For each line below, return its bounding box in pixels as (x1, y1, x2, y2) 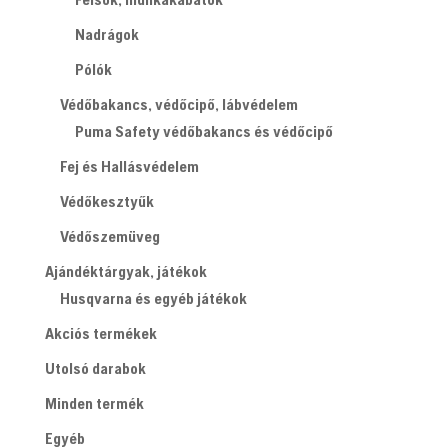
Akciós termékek (44, 324, 157, 342)
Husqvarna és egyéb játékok (59, 289, 247, 307)
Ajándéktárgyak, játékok (44, 262, 207, 280)
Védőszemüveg (59, 227, 160, 245)
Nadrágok (74, 25, 139, 43)
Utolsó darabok (44, 359, 146, 377)
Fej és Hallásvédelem (59, 157, 199, 175)
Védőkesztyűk (59, 192, 154, 210)
